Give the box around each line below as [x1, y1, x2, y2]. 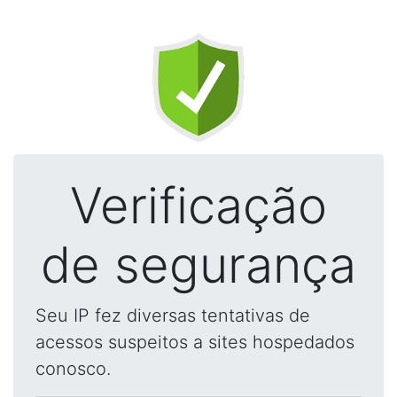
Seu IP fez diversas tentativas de [35, 305, 310, 326]
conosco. [35, 358, 111, 379]
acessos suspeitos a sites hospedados [35, 331, 354, 353]
